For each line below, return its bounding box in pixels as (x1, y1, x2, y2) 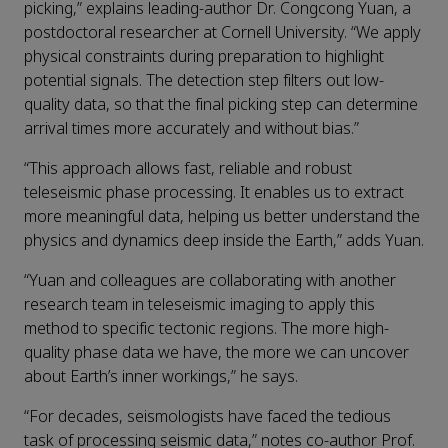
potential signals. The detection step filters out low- (24, 69, 384, 93)
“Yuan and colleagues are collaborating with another (24, 269, 396, 293)
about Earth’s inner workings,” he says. (24, 365, 298, 389)
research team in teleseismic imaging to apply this (24, 293, 375, 317)
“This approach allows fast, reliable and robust (24, 157, 352, 181)
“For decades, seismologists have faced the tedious (24, 405, 391, 429)
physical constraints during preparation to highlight (24, 45, 384, 69)
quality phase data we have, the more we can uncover (24, 341, 409, 365)
